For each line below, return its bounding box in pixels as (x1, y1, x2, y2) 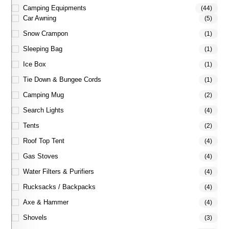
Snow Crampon (23, 30, 68, 38)
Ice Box (23, 60, 47, 68)
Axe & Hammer (23, 198, 69, 207)
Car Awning (23, 14, 57, 22)
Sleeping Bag (23, 45, 63, 53)
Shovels (23, 214, 48, 222)
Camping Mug (23, 91, 64, 99)
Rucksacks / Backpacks (23, 183, 96, 191)
